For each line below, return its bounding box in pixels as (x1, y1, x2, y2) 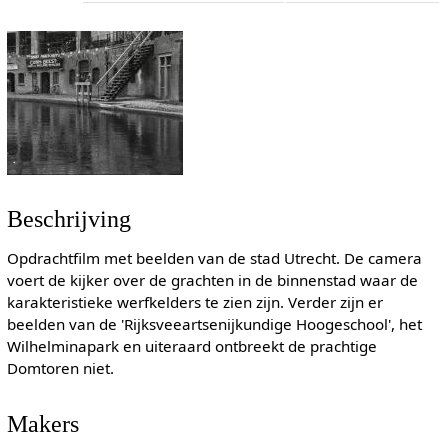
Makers (6, 409, 79, 437)
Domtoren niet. (6, 358, 114, 379)
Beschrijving (6, 205, 131, 233)
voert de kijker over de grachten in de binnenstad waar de (6, 270, 418, 291)
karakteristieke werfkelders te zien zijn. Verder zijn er (6, 292, 383, 313)
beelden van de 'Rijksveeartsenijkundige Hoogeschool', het (6, 314, 422, 335)
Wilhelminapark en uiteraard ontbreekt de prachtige (6, 336, 377, 357)
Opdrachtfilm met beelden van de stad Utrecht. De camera (6, 248, 422, 269)
